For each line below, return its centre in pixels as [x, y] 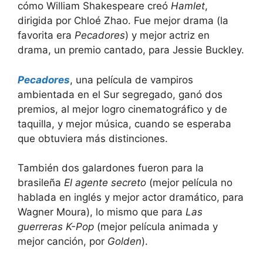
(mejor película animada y [156, 227]
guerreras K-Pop [56, 227]
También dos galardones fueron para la [111, 168]
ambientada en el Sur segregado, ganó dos [120, 94]
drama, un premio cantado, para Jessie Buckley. [131, 50]
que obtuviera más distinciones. [93, 138]
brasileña [41, 183]
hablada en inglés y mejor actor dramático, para [131, 197]
